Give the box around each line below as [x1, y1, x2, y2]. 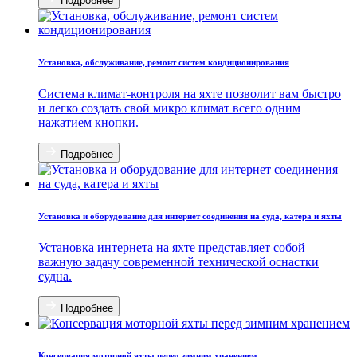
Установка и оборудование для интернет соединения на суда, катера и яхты [38, 211, 342, 222]
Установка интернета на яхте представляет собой [38, 241, 305, 255]
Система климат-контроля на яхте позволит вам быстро [38, 87, 341, 101]
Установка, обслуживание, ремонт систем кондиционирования [38, 57, 289, 68]
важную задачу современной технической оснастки [38, 255, 319, 269]
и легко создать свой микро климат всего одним [38, 101, 300, 116]
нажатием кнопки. [38, 116, 139, 130]
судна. [38, 269, 72, 284]
